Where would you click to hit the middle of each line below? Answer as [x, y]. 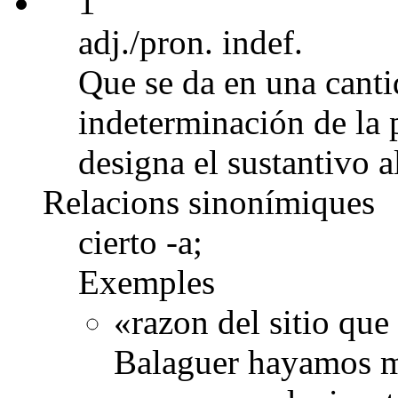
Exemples [147, 282]
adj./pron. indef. [191, 42]
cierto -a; [140, 242]
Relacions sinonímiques [209, 202]
